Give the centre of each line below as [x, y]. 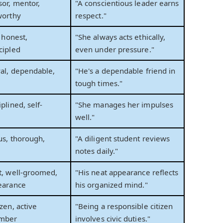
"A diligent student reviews [123, 139]
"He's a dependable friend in [125, 71]
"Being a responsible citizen [124, 206]
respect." [91, 16]
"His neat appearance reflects [127, 172]
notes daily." [97, 151]
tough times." [99, 83]
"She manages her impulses [124, 105]
